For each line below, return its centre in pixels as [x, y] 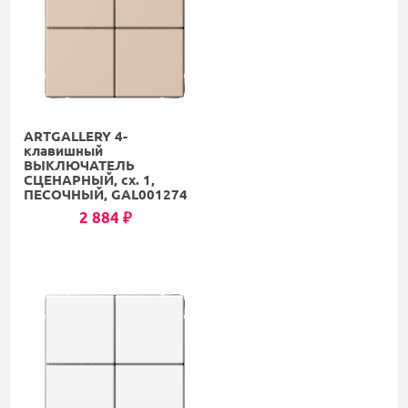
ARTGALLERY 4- [76, 135]
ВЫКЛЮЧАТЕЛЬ [79, 164]
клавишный [63, 150]
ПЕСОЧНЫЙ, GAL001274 [106, 194]
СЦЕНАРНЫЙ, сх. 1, [89, 179]
